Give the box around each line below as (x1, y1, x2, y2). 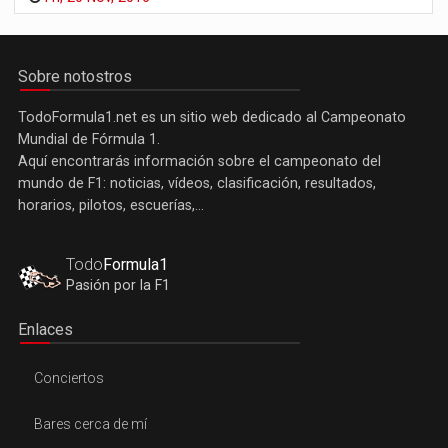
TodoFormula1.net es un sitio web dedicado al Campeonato (18, 109, 406, 126)
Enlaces (18, 320, 73, 340)
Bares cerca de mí (34, 416, 147, 433)
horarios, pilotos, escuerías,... (18, 197, 204, 214)
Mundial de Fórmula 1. (18, 131, 160, 148)
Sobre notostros (18, 67, 132, 87)
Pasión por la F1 (66, 277, 170, 294)
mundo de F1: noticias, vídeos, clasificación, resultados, (18, 175, 376, 192)
